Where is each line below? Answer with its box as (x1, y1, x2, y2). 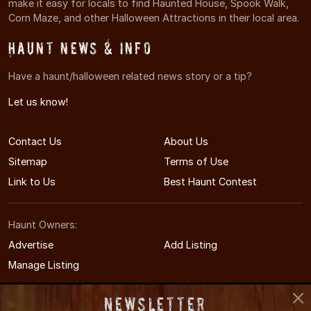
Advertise (8, 238, 53, 251)
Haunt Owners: (8, 218, 77, 230)
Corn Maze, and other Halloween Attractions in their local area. (8, 11, 299, 24)
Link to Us (8, 175, 56, 187)
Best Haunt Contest (164, 175, 257, 187)
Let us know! (8, 95, 68, 108)
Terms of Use (164, 155, 228, 167)
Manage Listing (8, 258, 79, 271)
